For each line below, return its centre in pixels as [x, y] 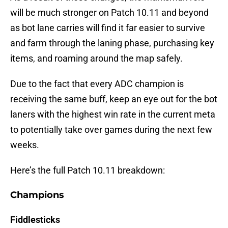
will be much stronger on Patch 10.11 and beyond [109, 13]
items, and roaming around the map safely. [96, 59]
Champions [37, 195]
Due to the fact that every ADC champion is [97, 84]
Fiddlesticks [35, 220]
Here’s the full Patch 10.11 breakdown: [88, 170]
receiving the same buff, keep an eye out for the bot [114, 99]
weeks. [25, 145]
